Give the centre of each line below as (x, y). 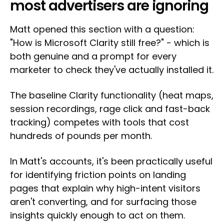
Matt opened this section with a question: (102, 29)
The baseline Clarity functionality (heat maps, (112, 95)
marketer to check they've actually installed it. (112, 70)
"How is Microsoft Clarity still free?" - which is (110, 43)
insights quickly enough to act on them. (97, 215)
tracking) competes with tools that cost (99, 122)
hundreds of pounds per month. (81, 136)
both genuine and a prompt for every (93, 56)
